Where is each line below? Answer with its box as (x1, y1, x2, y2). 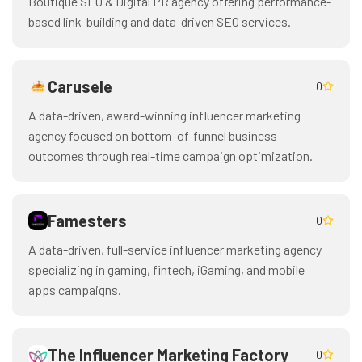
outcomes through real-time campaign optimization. (28, 148, 313, 163)
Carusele (48, 77, 112, 96)
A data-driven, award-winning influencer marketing (28, 107, 301, 123)
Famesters (48, 211, 127, 230)
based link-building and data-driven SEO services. (28, 14, 291, 29)
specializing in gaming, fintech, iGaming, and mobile (28, 262, 305, 277)
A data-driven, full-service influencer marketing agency (28, 242, 322, 257)
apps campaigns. (28, 282, 121, 297)
